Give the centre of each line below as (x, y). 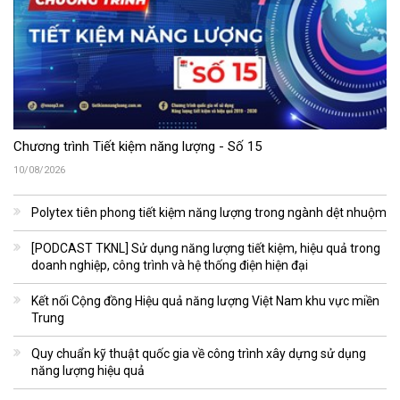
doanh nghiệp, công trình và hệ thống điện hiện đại (170, 265)
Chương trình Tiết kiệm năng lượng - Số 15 (137, 146)
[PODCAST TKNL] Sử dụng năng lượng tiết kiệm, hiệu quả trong (206, 248)
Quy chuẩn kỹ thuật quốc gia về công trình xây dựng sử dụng (199, 353)
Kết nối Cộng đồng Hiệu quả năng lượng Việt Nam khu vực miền (205, 300)
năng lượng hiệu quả (88, 370)
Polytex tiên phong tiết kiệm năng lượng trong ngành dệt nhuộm (209, 212)
